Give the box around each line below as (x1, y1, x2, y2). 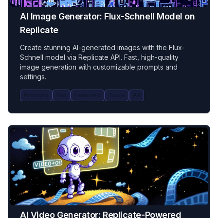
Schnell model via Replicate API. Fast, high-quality (20, 53, 179, 61)
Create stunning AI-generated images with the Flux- (20, 43, 185, 52)
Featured (74, 91, 101, 99)
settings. (20, 73, 46, 81)
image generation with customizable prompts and (20, 63, 178, 71)
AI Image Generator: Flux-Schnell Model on (20, 11, 195, 21)
